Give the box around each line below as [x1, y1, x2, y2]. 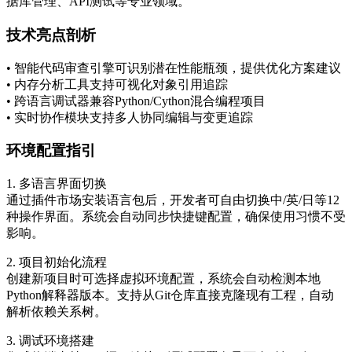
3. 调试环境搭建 [6, 334, 94, 347]
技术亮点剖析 [6, 26, 96, 43]
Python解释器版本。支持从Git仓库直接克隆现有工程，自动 [6, 288, 334, 302]
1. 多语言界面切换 [6, 177, 107, 190]
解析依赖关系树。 [6, 305, 107, 318]
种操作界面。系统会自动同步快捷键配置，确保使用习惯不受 [6, 210, 346, 223]
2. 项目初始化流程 [6, 255, 107, 269]
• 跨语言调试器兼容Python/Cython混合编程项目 [6, 93, 266, 108]
